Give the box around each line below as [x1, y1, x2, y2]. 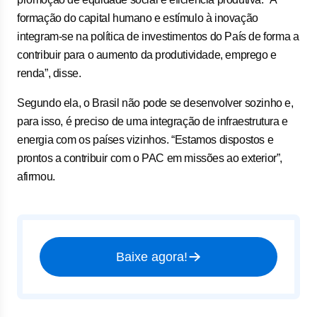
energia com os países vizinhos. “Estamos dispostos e [17, 134, 274, 146]
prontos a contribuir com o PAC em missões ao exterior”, [17, 152, 283, 164]
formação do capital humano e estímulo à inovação [17, 12, 258, 24]
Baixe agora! [115, 250, 188, 264]
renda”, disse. [17, 67, 81, 79]
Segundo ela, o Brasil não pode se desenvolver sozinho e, [17, 97, 294, 109]
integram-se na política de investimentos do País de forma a [17, 30, 299, 42]
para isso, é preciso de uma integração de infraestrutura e [17, 115, 288, 127]
